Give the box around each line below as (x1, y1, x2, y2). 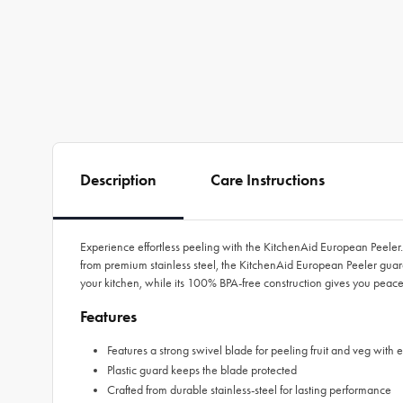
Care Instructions (210, 170, 325, 190)
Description (80, 170, 157, 190)
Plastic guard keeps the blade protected (107, 363, 297, 378)
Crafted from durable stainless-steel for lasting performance (107, 382, 391, 398)
